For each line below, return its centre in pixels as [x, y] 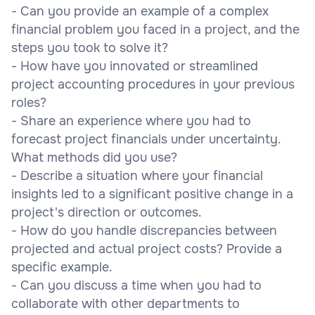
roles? [29, 102]
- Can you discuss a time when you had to [136, 285]
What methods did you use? [94, 157]
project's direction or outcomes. [107, 212]
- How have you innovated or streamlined [135, 66]
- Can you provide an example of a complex [140, 11]
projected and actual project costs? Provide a [147, 249]
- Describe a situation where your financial [137, 175]
